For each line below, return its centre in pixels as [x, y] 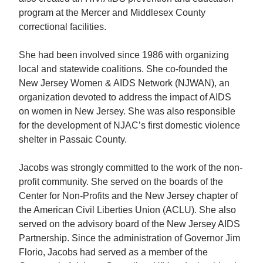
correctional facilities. [63, 26]
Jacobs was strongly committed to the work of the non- [131, 167]
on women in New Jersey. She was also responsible [127, 111]
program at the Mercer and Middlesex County [112, 12]
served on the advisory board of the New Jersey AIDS [130, 224]
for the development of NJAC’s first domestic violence [130, 125]
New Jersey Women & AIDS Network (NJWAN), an [124, 83]
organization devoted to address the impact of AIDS [125, 97]
